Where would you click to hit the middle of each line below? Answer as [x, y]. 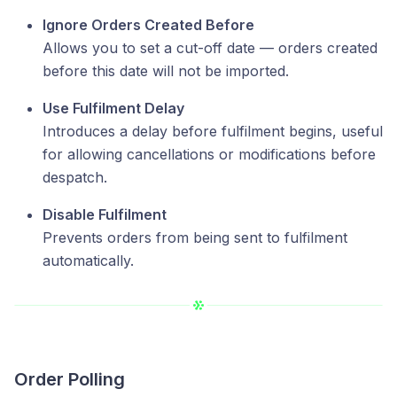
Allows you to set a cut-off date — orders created [210, 47]
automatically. [88, 260]
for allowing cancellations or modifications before [209, 154]
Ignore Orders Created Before [148, 24]
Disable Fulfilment [105, 214]
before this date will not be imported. [166, 70]
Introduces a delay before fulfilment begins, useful [213, 131]
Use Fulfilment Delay [113, 108]
